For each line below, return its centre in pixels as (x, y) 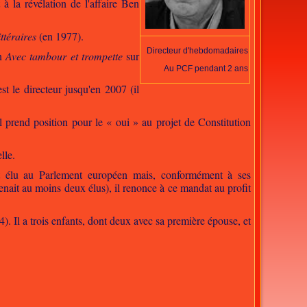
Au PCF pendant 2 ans (206, 69)
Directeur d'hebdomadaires (198, 51)
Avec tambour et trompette (64, 56)
